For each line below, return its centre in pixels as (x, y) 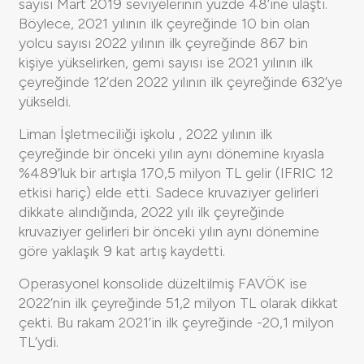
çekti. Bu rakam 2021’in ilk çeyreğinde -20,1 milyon (176, 322)
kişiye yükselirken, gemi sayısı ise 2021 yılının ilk (166, 62)
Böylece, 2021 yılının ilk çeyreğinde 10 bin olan (164, 23)
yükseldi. (45, 101)
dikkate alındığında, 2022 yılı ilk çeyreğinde (152, 212)
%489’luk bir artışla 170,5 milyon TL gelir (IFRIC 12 (176, 173)
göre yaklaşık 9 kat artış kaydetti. (122, 251)
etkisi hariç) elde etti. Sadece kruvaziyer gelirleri (169, 192)
